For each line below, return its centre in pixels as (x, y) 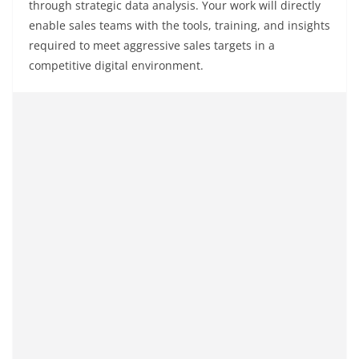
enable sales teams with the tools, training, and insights (179, 26)
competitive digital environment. (116, 66)
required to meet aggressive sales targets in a (152, 46)
